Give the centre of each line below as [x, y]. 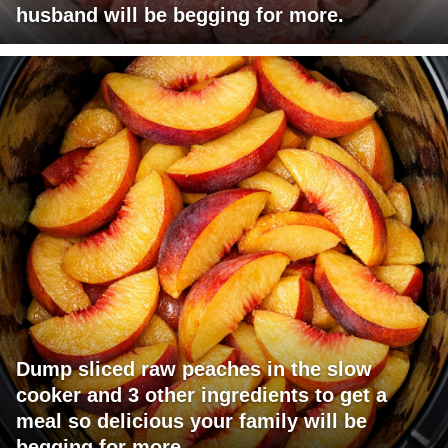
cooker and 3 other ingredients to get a [201, 395]
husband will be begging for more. [180, 15]
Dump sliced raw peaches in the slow [194, 369]
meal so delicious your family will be [191, 421]
